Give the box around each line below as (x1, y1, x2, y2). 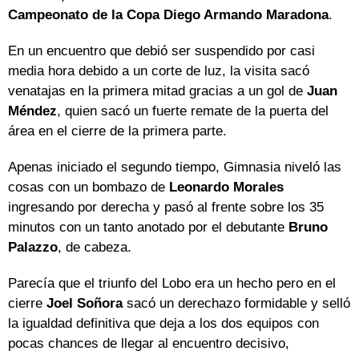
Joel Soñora (46, 296, 127, 312)
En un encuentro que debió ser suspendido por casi (8, 43, 315, 59)
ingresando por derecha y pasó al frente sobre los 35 (8, 200, 324, 216)
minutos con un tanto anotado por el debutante (8, 220, 288, 236)
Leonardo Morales (169, 179, 284, 196)
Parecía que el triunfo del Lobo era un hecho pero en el (8, 276, 336, 292)
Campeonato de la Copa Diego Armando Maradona (8, 7, 329, 23)
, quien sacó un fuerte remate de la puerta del (57, 103, 329, 119)
